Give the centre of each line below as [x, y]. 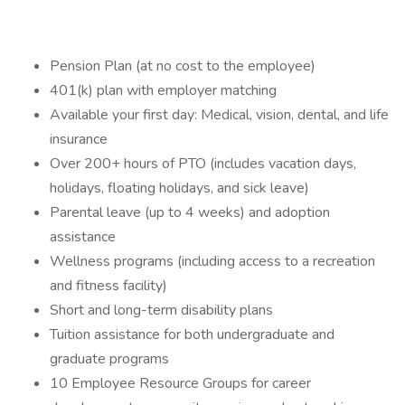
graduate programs [109, 359]
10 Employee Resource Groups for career [180, 383]
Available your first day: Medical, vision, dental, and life [219, 115]
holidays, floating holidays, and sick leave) [179, 188]
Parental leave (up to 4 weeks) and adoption [190, 212]
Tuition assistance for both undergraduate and [192, 334]
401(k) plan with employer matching [163, 90]
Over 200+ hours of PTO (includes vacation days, [203, 164]
